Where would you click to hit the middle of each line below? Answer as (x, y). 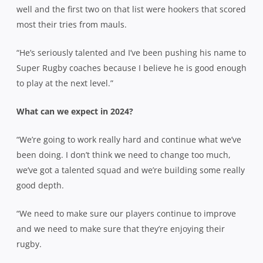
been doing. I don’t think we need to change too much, (124, 154)
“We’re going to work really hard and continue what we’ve (129, 139)
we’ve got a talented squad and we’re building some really (131, 170)
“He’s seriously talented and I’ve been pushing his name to (131, 52)
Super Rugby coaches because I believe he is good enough (131, 68)
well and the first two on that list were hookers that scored (131, 9)
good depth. (41, 185)
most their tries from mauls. (73, 24)
